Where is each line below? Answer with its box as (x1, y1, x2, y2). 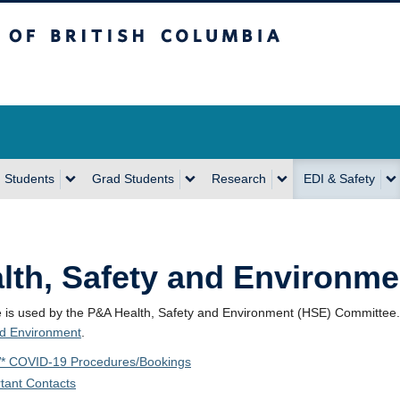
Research (212, 171, 266, 186)
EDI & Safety (304, 171, 375, 186)
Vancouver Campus (104, 70, 214, 84)
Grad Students (92, 171, 174, 186)
